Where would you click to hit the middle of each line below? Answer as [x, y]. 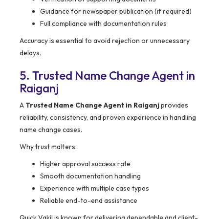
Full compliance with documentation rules [103, 24]
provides [174, 105]
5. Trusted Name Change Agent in [107, 76]
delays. [30, 53]
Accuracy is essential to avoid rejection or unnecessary [105, 41]
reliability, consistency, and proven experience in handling [108, 118]
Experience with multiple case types [95, 188]
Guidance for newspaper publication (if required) [116, 11]
